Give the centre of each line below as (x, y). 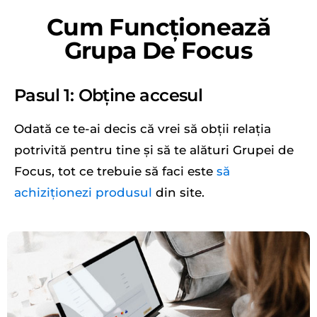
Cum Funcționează (158, 27)
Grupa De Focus (158, 51)
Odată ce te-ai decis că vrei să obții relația (143, 129)
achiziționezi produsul (83, 193)
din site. (178, 193)
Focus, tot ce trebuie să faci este (115, 172)
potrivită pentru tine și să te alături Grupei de (154, 150)
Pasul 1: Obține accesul (109, 96)
